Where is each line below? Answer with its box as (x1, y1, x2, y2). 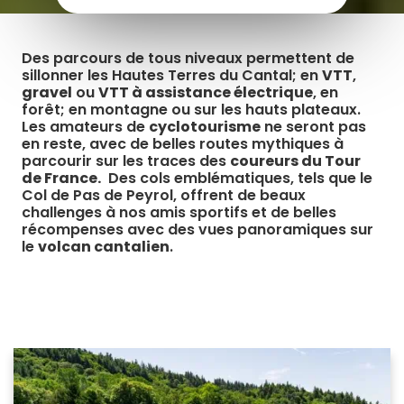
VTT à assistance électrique (98, 82, 313, 104)
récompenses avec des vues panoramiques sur (22, 219, 373, 241)
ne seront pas (261, 116, 366, 138)
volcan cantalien (38, 236, 170, 258)
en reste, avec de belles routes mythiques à (22, 133, 344, 155)
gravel (22, 82, 72, 104)
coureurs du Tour (230, 151, 361, 172)
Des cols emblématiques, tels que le (101, 168, 372, 189)
